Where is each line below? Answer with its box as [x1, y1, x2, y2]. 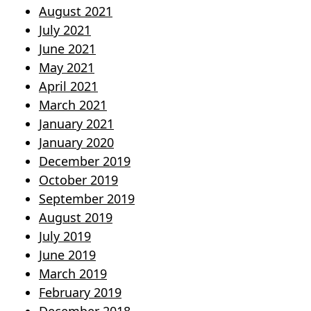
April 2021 [39, 78, 98, 95]
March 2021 [39, 96, 107, 114]
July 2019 [39, 228, 91, 245]
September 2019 [39, 190, 135, 208]
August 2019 [39, 209, 112, 226]
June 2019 [39, 246, 96, 264]
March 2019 [39, 265, 107, 283]
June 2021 [39, 40, 96, 58]
